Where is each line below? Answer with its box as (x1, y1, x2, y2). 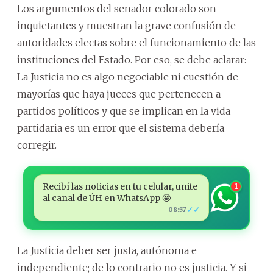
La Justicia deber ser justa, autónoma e (17, 244, 197, 257)
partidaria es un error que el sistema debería (17, 122, 224, 134)
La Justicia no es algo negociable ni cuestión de (17, 71, 238, 83)
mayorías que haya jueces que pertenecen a (17, 88, 221, 100)
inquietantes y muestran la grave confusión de (17, 19, 236, 32)
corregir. (17, 139, 57, 151)
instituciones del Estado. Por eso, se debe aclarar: (17, 54, 246, 66)
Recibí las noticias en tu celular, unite (42, 181, 197, 192)
